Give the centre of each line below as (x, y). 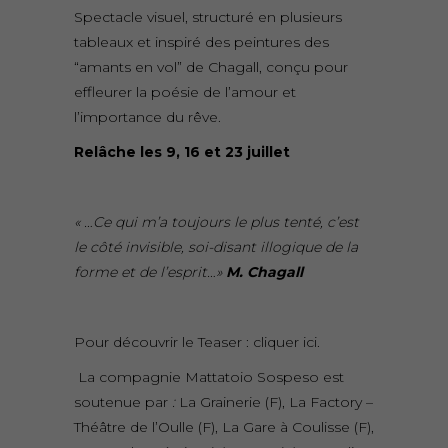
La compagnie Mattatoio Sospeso (198, 377)
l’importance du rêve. (147, 117)
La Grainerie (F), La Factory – (274, 402)
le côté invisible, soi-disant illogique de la (216, 247)
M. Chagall (264, 272)
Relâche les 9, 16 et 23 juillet (182, 152)
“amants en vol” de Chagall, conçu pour (211, 67)
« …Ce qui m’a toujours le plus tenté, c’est (216, 222)
